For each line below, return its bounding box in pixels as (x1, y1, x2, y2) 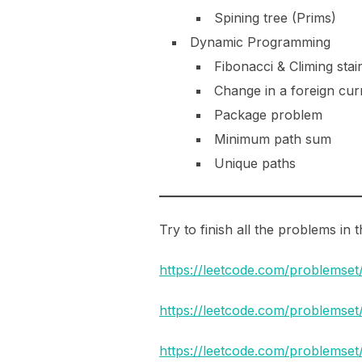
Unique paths (214, 154, 296, 171)
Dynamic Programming (190, 33, 330, 50)
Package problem (214, 106, 322, 123)
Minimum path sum (214, 130, 331, 147)
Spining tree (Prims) (214, 9, 336, 26)
